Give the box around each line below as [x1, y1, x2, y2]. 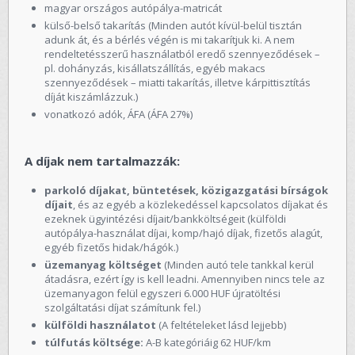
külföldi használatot [44, 317, 158, 332]
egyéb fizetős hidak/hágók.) [44, 239, 178, 254]
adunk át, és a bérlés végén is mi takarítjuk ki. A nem [44, 32, 295, 47]
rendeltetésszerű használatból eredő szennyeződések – [44, 46, 320, 61]
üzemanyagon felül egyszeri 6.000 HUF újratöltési [44, 285, 281, 300]
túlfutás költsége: [44, 334, 143, 349]
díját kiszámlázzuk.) [44, 89, 138, 104]
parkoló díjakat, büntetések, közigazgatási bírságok [44, 182, 328, 197]
